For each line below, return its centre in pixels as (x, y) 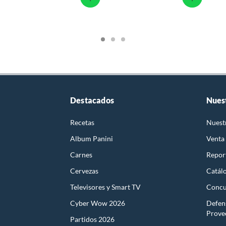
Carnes (81, 155)
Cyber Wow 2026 (98, 203)
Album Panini (92, 139)
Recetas (82, 123)
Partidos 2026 (92, 219)
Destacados (92, 100)
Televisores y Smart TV (105, 187)
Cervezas (84, 171)
